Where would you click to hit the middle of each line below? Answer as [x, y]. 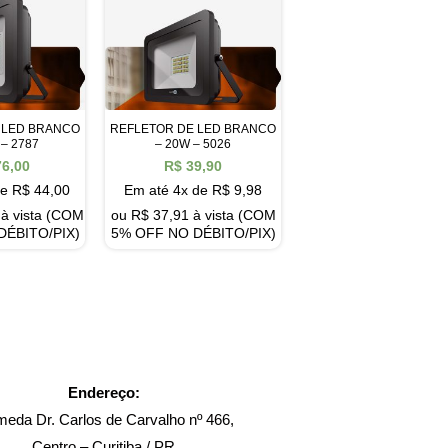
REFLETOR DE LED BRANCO [193, 128]
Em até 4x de [168, 190]
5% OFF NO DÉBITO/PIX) [193, 233]
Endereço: [103, 392]
